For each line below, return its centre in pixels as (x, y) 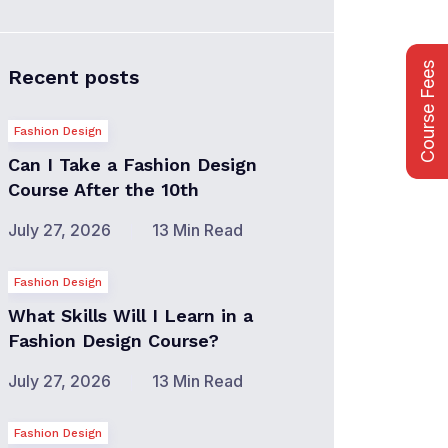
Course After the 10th (103, 189)
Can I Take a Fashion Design (132, 164)
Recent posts (73, 77)
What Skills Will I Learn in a (130, 315)
